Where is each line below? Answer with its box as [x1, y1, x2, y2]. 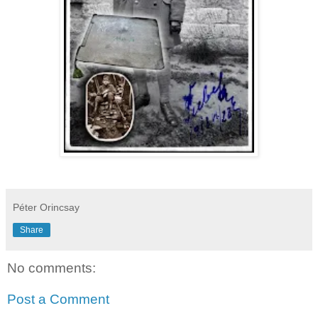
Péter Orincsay [13, 202, 79, 214]
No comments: [7, 261, 96, 276]
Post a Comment [7, 291, 109, 307]
